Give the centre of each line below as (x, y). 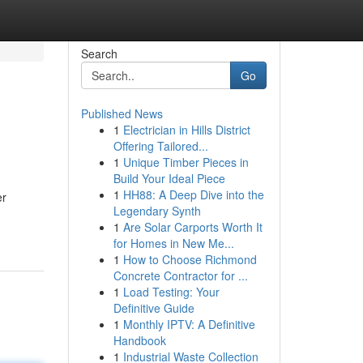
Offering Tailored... (160, 146)
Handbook (139, 340)
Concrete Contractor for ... (180, 275)
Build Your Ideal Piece (169, 178)
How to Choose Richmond (190, 259)
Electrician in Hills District (186, 130)
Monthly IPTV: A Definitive (189, 324)
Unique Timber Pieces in (186, 162)
